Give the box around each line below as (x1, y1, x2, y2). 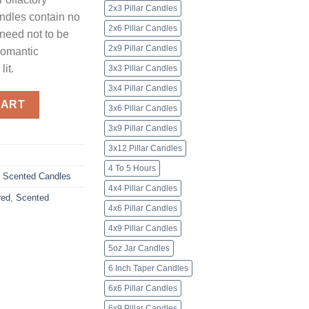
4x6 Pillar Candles (108, 204, 177, 213)
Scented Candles (3, 171, 71, 182)
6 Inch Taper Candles (108, 264, 188, 273)
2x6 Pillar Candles (108, 24, 177, 33)
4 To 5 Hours (108, 164, 156, 173)
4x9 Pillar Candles (108, 224, 177, 233)
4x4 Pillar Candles (108, 184, 177, 193)
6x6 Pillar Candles (108, 284, 177, 293)
